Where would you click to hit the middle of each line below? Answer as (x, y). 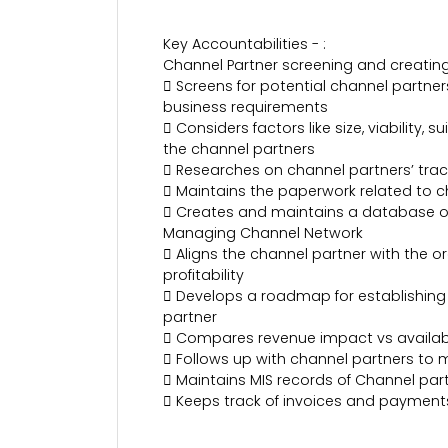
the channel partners (239, 149)
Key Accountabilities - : (244, 44)
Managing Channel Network (263, 233)
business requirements (245, 107)
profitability (203, 275)
